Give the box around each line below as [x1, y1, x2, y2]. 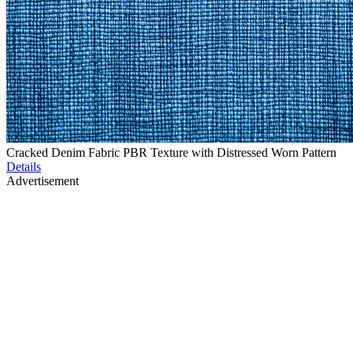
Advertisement [6, 174, 79, 188]
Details [6, 160, 41, 174]
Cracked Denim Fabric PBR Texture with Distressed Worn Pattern [6, 146, 336, 160]
